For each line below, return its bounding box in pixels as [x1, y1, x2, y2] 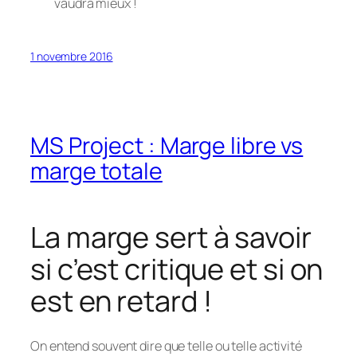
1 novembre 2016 [30, 49, 113, 65]
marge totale [30, 155, 163, 186]
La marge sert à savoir [30, 218, 312, 257]
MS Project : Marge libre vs [30, 129, 304, 161]
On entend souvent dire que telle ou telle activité [30, 336, 302, 355]
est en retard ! [30, 281, 212, 321]
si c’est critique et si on [30, 249, 324, 289]
